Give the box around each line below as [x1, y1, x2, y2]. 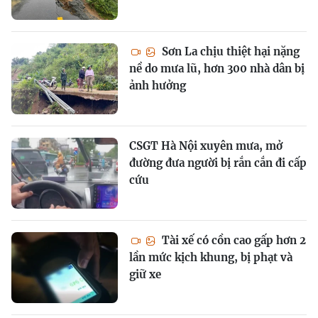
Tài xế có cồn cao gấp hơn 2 [159, 233, 306, 247]
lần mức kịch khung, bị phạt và [129, 250, 292, 264]
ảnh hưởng [129, 78, 186, 92]
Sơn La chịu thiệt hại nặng [159, 44, 300, 58]
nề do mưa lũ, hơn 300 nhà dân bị [129, 61, 305, 75]
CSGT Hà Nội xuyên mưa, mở [129, 138, 283, 153]
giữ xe [129, 267, 161, 281]
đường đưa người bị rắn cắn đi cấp [129, 155, 307, 170]
